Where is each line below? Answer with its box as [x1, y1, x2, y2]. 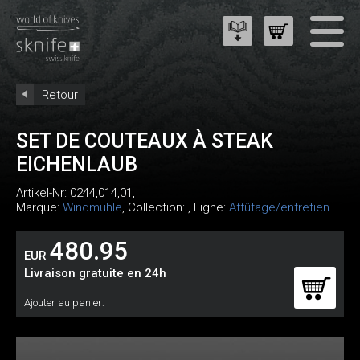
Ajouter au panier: [24, 297, 104, 309]
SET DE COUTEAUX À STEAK [16, 129, 273, 153]
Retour [42, 88, 78, 102]
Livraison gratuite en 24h [24, 266, 166, 280]
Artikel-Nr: [16, 186, 70, 200]
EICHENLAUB [16, 153, 137, 176]
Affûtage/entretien [229, 200, 329, 215]
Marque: [16, 200, 63, 215]
